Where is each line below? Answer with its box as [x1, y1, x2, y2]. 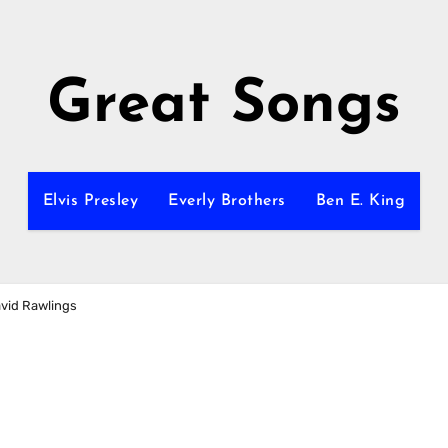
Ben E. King [315, 193, 406, 209]
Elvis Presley [42, 193, 139, 209]
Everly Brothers [168, 193, 286, 209]
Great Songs [47, 76, 401, 136]
